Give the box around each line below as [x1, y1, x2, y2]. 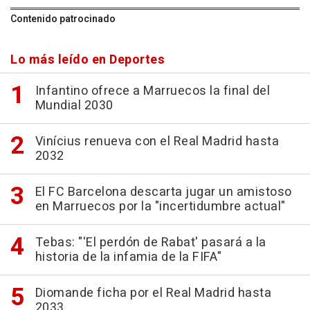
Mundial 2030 [35, 95, 113, 115]
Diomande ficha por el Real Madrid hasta [35, 283, 271, 302]
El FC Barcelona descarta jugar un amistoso [35, 182, 292, 201]
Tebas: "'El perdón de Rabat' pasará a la [35, 232, 266, 252]
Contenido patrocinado [10, 11, 116, 26]
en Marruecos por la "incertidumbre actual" [35, 197, 286, 216]
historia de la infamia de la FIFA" [35, 247, 222, 266]
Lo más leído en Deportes [10, 50, 165, 69]
